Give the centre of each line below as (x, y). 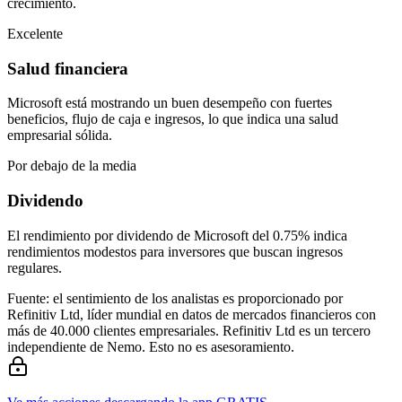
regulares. (35, 267)
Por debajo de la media (72, 166)
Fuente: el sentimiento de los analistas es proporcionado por (175, 298)
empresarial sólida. (60, 135)
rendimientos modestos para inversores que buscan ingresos (175, 251)
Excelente (35, 33)
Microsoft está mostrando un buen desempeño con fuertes (170, 103)
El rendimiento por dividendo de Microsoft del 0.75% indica (177, 235)
